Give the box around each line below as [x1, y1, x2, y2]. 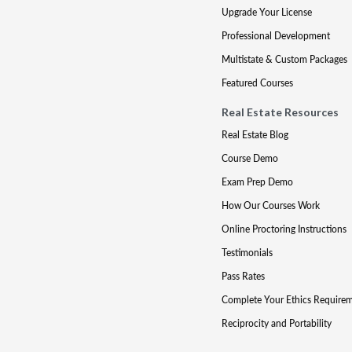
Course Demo [221, 152, 278, 165]
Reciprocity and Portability [221, 317, 332, 330]
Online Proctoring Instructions [221, 222, 346, 236]
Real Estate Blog [221, 128, 288, 141]
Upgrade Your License [221, 5, 312, 19]
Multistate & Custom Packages [221, 53, 347, 66]
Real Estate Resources [221, 105, 339, 119]
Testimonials [221, 246, 273, 259]
